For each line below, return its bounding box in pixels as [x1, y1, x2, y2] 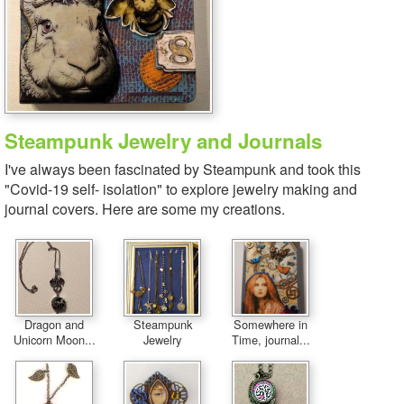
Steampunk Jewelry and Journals [5, 126, 322, 155]
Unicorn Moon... [13, 331, 96, 348]
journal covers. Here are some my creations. [5, 198, 285, 219]
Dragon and [24, 316, 84, 333]
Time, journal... [231, 331, 310, 348]
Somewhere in [234, 316, 308, 333]
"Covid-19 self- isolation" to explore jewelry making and [5, 179, 357, 199]
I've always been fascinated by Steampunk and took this [5, 159, 361, 179]
